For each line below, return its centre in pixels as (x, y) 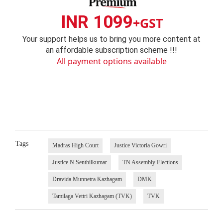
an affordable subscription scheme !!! (111, 50)
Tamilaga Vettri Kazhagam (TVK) (92, 196)
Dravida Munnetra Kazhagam (87, 179)
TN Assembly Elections (150, 163)
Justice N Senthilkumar (79, 163)
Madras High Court (75, 146)
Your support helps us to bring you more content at (111, 39)
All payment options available (111, 61)
